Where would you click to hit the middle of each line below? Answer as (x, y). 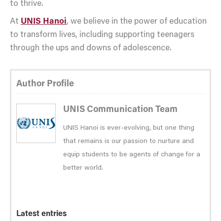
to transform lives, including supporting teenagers (102, 35)
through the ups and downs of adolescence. (91, 48)
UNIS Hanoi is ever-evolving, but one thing (129, 128)
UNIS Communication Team (120, 110)
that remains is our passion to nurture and (129, 141)
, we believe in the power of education (137, 22)
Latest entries (41, 214)
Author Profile (45, 84)
